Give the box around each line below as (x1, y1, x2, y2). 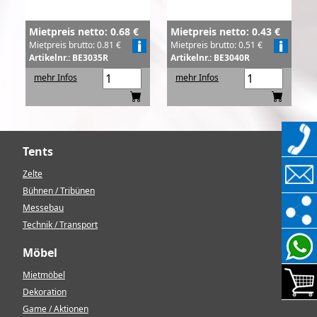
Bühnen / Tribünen (23, 184, 95, 197)
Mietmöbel (23, 268, 65, 281)
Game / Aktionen (23, 302, 88, 315)
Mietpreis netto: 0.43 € (171, 24, 280, 38)
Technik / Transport (23, 218, 98, 231)
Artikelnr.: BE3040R (171, 51, 250, 64)
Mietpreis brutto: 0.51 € (171, 38, 263, 51)
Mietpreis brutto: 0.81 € (29, 38, 121, 51)
